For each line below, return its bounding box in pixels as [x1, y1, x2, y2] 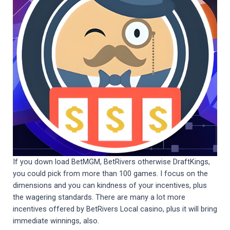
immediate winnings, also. [13, 216, 99, 226]
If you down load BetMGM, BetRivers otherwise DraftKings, [13, 157, 210, 167]
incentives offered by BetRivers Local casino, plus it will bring [13, 204, 217, 214]
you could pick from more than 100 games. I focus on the [13, 169, 208, 179]
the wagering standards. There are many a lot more [13, 193, 185, 202]
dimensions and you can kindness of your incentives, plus [13, 181, 207, 190]
